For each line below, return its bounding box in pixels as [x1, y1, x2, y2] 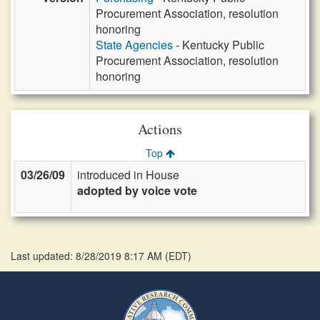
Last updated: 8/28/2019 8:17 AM [11, 249, 165, 263]
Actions [138, 119, 182, 139]
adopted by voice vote [77, 182, 197, 199]
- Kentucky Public [173, 36, 264, 53]
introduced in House [77, 166, 179, 183]
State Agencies [96, 36, 173, 53]
